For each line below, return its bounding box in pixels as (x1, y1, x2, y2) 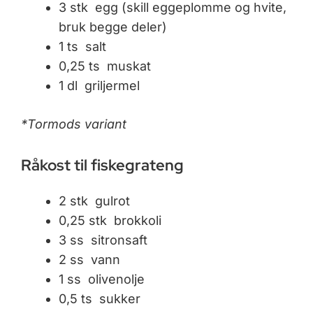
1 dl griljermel (59, 78, 140, 94)
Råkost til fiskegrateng (21, 155, 184, 176)
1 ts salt (59, 39, 106, 54)
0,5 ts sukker (59, 291, 140, 307)
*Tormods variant (21, 117, 126, 132)
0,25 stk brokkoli (59, 213, 161, 228)
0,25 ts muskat (59, 59, 151, 74)
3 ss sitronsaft (59, 233, 147, 248)
